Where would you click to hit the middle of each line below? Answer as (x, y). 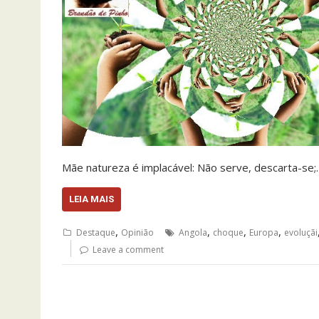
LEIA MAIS (91, 199)
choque (228, 233)
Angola (193, 233)
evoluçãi (301, 233)
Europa (264, 233)
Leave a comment (128, 250)
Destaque (96, 233)
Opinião (137, 233)
